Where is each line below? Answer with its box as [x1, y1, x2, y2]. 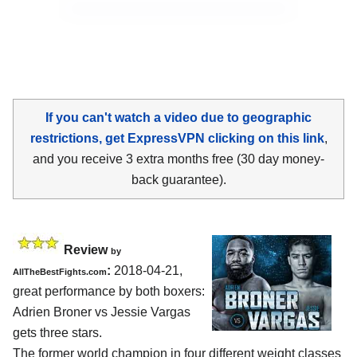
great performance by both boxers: [13, 284, 205, 298]
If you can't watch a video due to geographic [45, 110, 312, 124]
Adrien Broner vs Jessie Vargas [13, 304, 190, 319]
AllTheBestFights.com [13, 266, 107, 277]
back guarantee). [131, 172, 226, 186]
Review [64, 242, 111, 257]
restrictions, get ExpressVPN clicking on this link [29, 131, 324, 145]
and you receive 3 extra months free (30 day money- [33, 151, 324, 166]
